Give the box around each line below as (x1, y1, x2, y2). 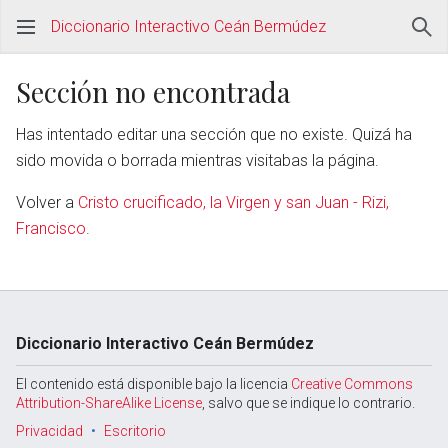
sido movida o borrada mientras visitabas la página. (16, 151, 379, 170)
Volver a (16, 193, 78, 212)
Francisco (16, 219, 86, 238)
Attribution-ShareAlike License (16, 395, 202, 411)
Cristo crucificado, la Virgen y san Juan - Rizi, (78, 193, 389, 212)
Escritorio (104, 423, 166, 439)
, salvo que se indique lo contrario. (202, 395, 415, 411)
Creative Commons (291, 376, 413, 392)
